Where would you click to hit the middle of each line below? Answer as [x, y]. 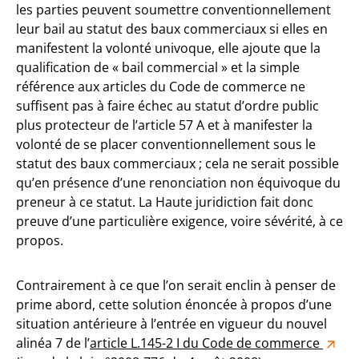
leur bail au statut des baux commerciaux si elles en [172, 29]
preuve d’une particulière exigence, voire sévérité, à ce [179, 221]
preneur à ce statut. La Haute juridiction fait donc [165, 202]
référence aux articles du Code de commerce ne [161, 87]
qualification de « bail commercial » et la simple [158, 67]
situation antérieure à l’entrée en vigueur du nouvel [171, 324]
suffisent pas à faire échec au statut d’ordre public [167, 106]
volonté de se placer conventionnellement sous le [166, 144]
